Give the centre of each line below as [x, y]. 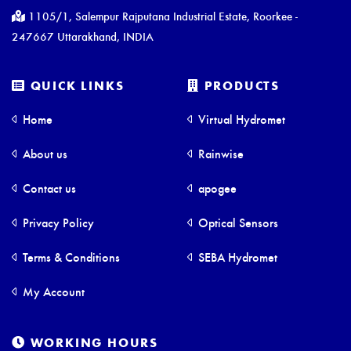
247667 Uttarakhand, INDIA [83, 36]
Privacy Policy [57, 223]
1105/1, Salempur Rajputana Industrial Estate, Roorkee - [161, 16]
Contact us [48, 188]
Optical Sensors [237, 223]
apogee [216, 188]
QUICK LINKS [75, 85]
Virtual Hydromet [240, 119]
